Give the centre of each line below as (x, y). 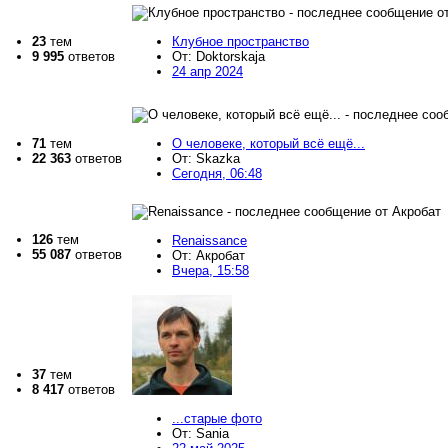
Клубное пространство (240, 42)
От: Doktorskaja (218, 57)
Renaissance (209, 241)
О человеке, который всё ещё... (268, 144)
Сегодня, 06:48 (217, 174)
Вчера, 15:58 (210, 271)
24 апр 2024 (207, 72)
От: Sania (200, 434)
